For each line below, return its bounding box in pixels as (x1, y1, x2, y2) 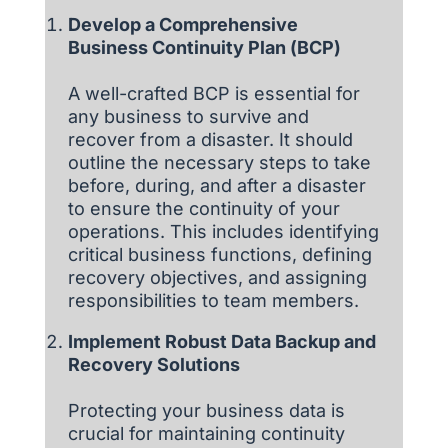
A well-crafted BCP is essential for (67, 83, 360, 105)
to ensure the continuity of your (67, 198, 340, 220)
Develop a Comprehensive (67, 14, 298, 36)
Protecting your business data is (67, 400, 345, 422)
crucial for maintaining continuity (67, 423, 345, 445)
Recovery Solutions (67, 354, 240, 376)
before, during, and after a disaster (67, 175, 366, 197)
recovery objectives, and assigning (67, 267, 367, 289)
